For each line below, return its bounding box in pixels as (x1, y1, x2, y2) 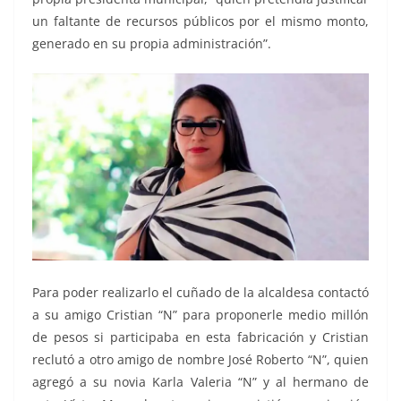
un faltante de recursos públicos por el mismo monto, (32, 12, 369, 30)
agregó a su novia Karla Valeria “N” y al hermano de (32, 372, 369, 390)
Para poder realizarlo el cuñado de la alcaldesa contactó (32, 283, 369, 301)
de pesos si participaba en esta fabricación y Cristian (32, 328, 369, 346)
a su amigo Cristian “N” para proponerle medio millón (32, 305, 369, 323)
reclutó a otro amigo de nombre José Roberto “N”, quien (32, 350, 369, 368)
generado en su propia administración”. (32, 34, 271, 52)
